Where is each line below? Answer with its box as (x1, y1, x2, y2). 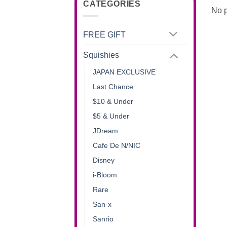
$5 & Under (93, 111, 129, 120)
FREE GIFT (83, 30, 126, 40)
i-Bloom (93, 170, 117, 179)
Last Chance (93, 82, 133, 91)
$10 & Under (93, 97, 133, 105)
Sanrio (93, 214, 113, 223)
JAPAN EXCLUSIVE (93, 67, 156, 76)
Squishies (83, 51, 119, 60)
